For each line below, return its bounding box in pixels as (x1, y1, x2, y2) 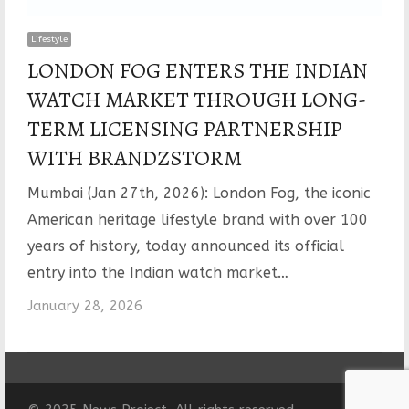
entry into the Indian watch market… (26, 263, 288, 281)
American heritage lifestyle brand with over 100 (26, 210, 368, 228)
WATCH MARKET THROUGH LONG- (26, 84, 366, 114)
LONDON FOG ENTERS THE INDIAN (26, 55, 368, 85)
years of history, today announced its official (26, 236, 344, 255)
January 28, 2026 (26, 297, 142, 314)
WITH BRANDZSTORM (26, 142, 242, 173)
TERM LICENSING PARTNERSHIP (26, 113, 342, 143)
